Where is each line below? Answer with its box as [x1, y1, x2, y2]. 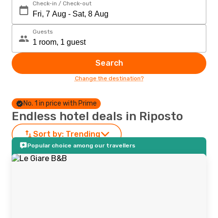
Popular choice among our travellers [27, 142, 135, 149]
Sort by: [33, 129, 64, 139]
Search [95, 58, 123, 68]
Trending [66, 129, 100, 139]
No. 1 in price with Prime [23, 99, 97, 108]
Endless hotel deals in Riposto [12, 109, 183, 123]
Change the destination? [74, 75, 144, 82]
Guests [33, 28, 53, 35]
